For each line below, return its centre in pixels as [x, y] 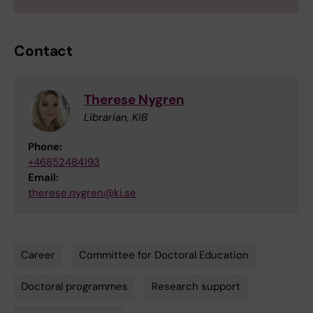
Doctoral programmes [74, 287]
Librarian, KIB [116, 118]
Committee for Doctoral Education [164, 255]
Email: [43, 178]
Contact [44, 51]
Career [38, 255]
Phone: [45, 147]
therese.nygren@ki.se [82, 193]
